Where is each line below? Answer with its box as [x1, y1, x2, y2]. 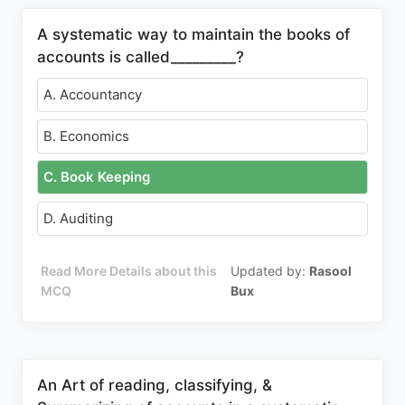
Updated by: [231, 262, 310, 278]
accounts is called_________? [37, 48, 244, 66]
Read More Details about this [41, 262, 218, 278]
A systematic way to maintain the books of [37, 25, 350, 43]
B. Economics [43, 127, 129, 145]
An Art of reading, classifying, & [37, 375, 272, 394]
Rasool [309, 262, 353, 278]
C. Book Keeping [43, 168, 150, 185]
